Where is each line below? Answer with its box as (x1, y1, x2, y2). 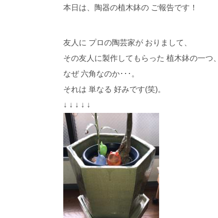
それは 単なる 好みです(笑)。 (63, 85, 165, 93)
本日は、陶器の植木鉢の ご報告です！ (63, 3, 198, 12)
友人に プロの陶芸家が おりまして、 (63, 38, 192, 47)
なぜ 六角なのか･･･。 (63, 69, 139, 78)
